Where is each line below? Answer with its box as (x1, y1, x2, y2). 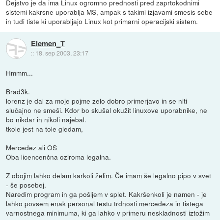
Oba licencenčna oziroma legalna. (6, 151, 111, 162)
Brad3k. (6, 86, 30, 96)
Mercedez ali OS (6, 142, 57, 152)
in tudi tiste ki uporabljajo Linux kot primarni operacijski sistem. (6, 16, 198, 26)
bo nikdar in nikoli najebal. (6, 114, 87, 124)
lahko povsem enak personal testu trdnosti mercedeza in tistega (6, 198, 204, 208)
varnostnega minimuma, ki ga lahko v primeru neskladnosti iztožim (6, 207, 210, 218)
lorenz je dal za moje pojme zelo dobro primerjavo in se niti (6, 95, 188, 106)
